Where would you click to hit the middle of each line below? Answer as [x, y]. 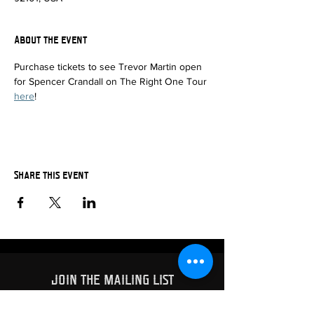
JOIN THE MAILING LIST [112, 279]
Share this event [51, 175]
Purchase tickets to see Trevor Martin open [109, 67]
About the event [50, 39]
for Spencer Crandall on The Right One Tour [112, 81]
